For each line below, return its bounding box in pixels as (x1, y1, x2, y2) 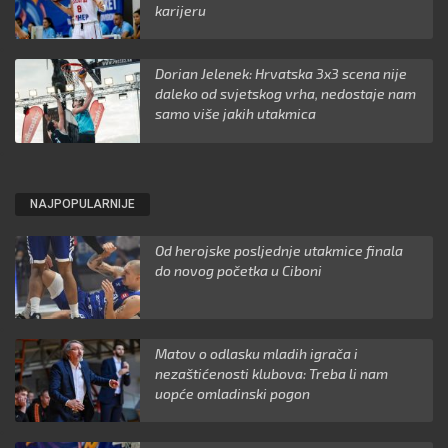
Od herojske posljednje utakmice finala (155, 241, 404, 259)
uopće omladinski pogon (155, 385, 311, 403)
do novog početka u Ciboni (155, 261, 323, 279)
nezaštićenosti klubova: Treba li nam (155, 365, 389, 383)
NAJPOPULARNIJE (30, 196, 135, 211)
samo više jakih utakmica (155, 105, 317, 123)
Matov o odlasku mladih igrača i (155, 345, 359, 363)
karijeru (155, 2, 207, 19)
